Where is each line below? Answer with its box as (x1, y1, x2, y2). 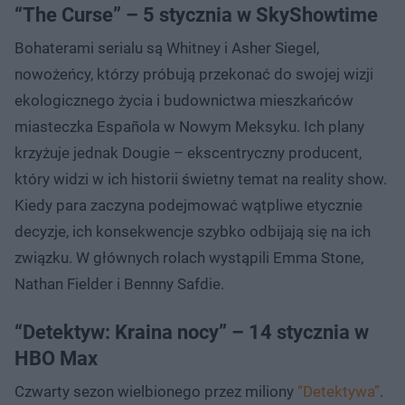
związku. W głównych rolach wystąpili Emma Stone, (14, 248, 363, 267)
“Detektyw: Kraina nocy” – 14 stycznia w (14, 320, 369, 344)
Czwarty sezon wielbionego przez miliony (14, 381, 297, 400)
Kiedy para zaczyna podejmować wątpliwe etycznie (14, 195, 363, 214)
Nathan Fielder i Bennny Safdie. (14, 274, 224, 293)
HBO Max (14, 346, 98, 370)
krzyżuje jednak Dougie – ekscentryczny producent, (14, 143, 362, 162)
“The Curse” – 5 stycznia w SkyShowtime (14, 3, 378, 26)
